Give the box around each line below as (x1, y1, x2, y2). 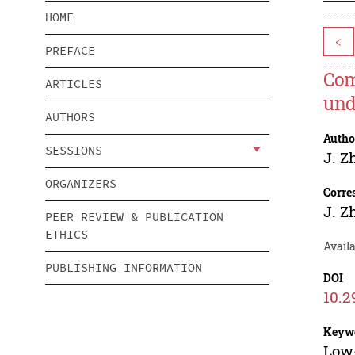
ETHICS (45, 227, 88, 242)
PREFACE (45, 43, 95, 59)
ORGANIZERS (45, 176, 116, 192)
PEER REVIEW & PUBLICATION (45, 209, 223, 225)
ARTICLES (45, 76, 102, 92)
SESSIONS (45, 143, 102, 158)
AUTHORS (45, 109, 95, 125)
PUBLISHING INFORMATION (45, 260, 202, 276)
